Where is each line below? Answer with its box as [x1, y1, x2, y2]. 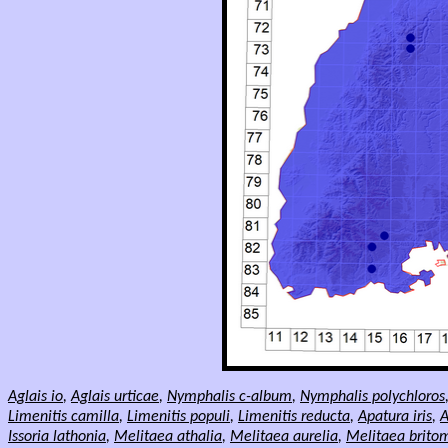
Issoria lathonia [8, 429, 106, 445]
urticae [110, 389, 159, 405]
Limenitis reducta [238, 409, 350, 425]
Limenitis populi [127, 409, 230, 425]
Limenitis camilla [8, 409, 119, 425]
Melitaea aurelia [230, 429, 338, 445]
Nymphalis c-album [167, 389, 292, 405]
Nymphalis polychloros [300, 389, 445, 405]
